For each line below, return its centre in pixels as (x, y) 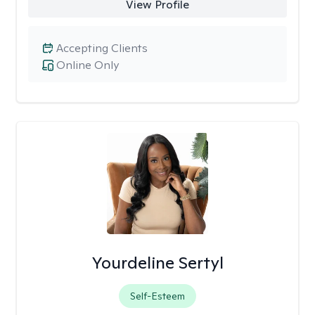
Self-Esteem (157, 296)
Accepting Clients (102, 48)
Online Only (88, 65)
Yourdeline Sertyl (157, 263)
